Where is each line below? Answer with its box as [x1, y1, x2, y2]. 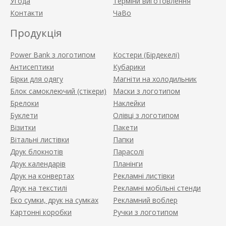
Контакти [10, 8, 43, 18]
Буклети [10, 110, 38, 120]
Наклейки [113, 98, 145, 108]
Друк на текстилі [10, 183, 67, 193]
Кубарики [113, 62, 145, 72]
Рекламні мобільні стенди [113, 183, 201, 193]
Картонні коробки [10, 207, 72, 217]
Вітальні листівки [10, 135, 69, 144]
